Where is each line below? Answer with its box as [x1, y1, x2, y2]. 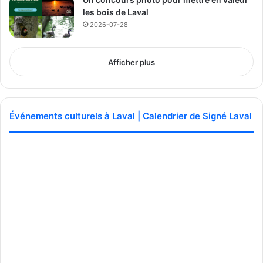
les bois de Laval [83, 6, 149, 17]
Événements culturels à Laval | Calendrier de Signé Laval [9, 110, 252, 122]
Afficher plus [108, 57, 155, 67]
